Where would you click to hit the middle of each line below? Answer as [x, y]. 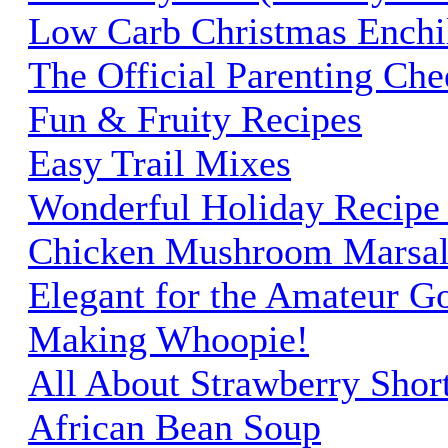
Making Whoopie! [168, 338]
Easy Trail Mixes [159, 162]
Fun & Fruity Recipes [195, 118]
